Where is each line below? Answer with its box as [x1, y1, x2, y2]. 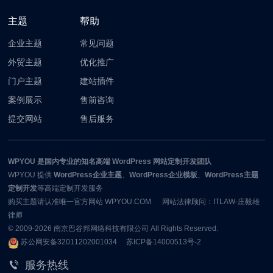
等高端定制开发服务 [37, 183, 104, 193]
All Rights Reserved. [149, 224, 219, 233]
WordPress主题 [205, 170, 259, 179]
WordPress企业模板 [129, 170, 198, 179]
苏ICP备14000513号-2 [126, 237, 202, 246]
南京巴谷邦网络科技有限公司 [54, 224, 149, 233]
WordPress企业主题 [54, 170, 122, 179]
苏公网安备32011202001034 [21, 237, 118, 246]
